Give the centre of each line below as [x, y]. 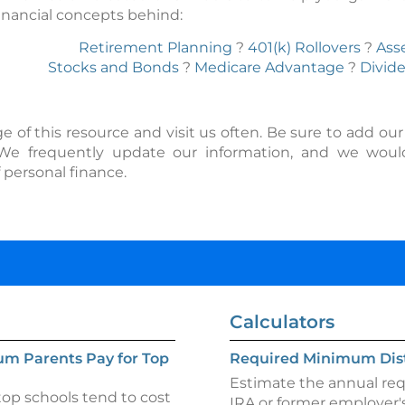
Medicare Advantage [269, 67]
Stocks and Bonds [113, 67]
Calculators [282, 322]
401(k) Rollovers [304, 47]
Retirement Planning [155, 47]
